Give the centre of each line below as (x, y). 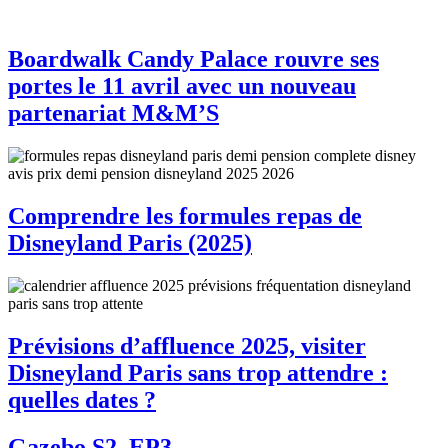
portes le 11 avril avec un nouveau (182, 86)
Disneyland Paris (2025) (130, 243)
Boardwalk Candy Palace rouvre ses (193, 59)
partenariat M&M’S (113, 113)
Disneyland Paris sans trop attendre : (198, 372)
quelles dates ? (82, 399)
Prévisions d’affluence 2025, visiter (187, 345)
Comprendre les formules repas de (185, 216)
